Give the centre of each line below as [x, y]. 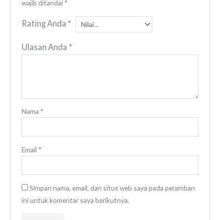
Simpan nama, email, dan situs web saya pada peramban [112, 188]
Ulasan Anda [45, 47]
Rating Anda [44, 24]
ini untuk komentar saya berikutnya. [75, 200]
